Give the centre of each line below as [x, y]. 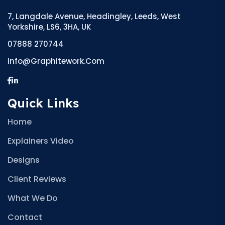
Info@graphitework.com [56, 61]
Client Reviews [37, 179]
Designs [24, 160]
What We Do [33, 198]
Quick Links [43, 103]
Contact [25, 217]
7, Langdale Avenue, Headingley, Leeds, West [94, 16]
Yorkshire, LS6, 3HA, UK [49, 27]
